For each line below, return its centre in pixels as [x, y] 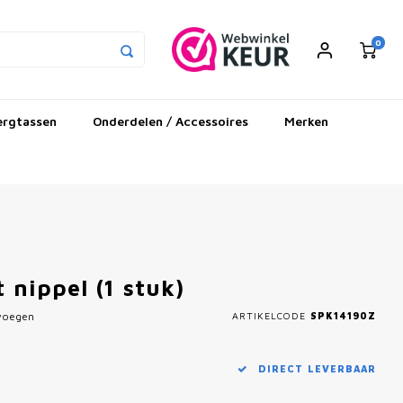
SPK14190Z [341, 315]
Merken [306, 121]
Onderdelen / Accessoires [170, 121]
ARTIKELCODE [269, 315]
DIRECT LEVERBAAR [315, 369]
